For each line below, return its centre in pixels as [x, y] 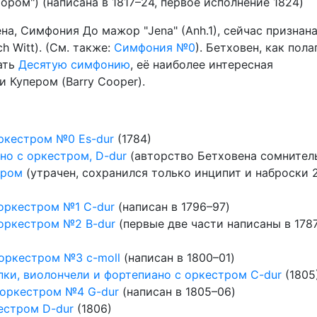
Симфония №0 [155, 47]
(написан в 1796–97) [172, 207]
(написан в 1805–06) [177, 292]
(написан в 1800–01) [178, 258]
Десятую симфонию [74, 64]
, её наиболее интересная [202, 64]
